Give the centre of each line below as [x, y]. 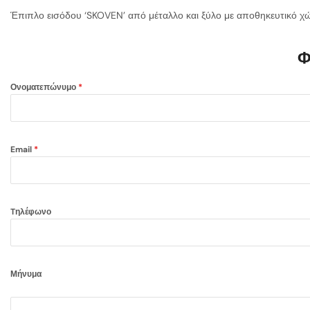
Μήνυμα [26, 274]
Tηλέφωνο [31, 212]
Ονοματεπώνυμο [44, 88]
